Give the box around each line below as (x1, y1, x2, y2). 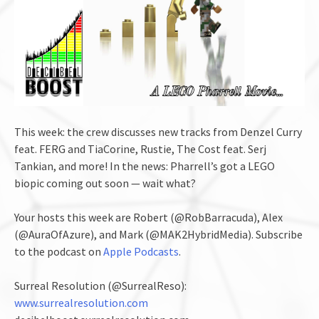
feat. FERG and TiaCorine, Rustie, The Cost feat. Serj (14, 141, 266, 156)
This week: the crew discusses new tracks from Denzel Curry (14, 124, 302, 139)
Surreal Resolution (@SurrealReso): (14, 278, 187, 293)
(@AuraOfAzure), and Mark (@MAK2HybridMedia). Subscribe (14, 226, 303, 241)
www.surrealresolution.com (14, 295, 148, 310)
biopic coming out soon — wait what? (14, 175, 196, 190)
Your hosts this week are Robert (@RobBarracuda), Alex (14, 209, 283, 224)
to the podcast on (14, 244, 103, 258)
